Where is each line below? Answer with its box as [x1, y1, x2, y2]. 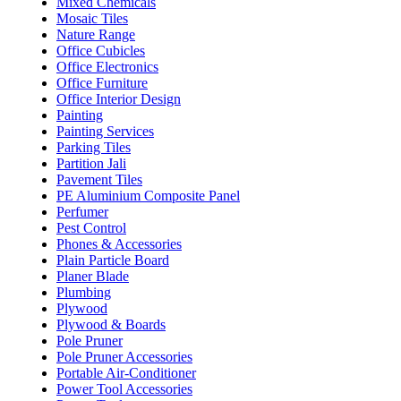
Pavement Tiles [56, 171, 142, 187]
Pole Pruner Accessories [56, 348, 192, 364]
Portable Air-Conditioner [56, 364, 196, 380]
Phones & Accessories [56, 235, 182, 252]
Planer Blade [56, 268, 129, 284]
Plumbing [56, 284, 111, 300]
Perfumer [56, 203, 108, 219]
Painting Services [56, 123, 154, 139]
